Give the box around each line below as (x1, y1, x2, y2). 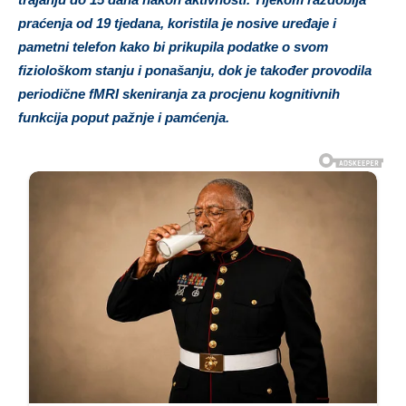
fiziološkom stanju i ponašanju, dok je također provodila (18, 63, 372, 79)
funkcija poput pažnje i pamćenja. (18, 110, 229, 126)
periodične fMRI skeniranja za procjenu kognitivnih (18, 86, 340, 102)
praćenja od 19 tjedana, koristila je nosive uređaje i (18, 15, 336, 32)
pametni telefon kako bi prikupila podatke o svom (18, 39, 328, 55)
